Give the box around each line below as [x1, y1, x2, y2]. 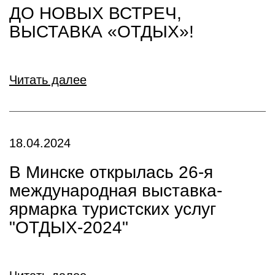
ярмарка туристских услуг [9, 199, 216, 219]
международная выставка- [9, 181, 222, 200]
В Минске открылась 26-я [9, 163, 213, 182]
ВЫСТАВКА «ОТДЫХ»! [9, 22, 194, 41]
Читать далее [9, 73, 87, 87]
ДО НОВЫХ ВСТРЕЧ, [9, 4, 182, 23]
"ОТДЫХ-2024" [9, 218, 128, 237]
